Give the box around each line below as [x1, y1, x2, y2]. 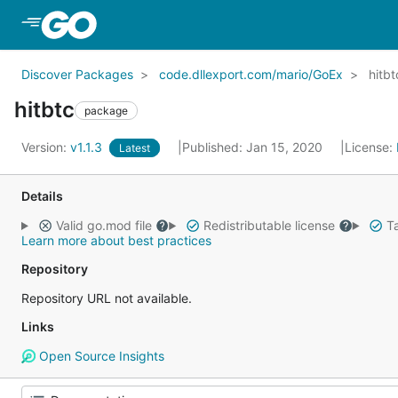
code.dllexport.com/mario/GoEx [159, 67, 343, 82]
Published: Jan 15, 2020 [182, 139, 326, 155]
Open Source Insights [35, 348, 164, 363]
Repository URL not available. [21, 291, 192, 306]
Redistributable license [199, 218, 338, 233]
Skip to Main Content [99, 15, 243, 33]
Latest [119, 141, 150, 155]
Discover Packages [21, 67, 133, 82]
